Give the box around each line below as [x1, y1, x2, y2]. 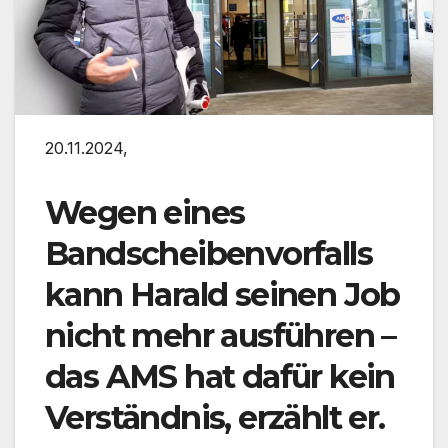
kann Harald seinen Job [45, 274, 400, 314]
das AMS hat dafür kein [45, 356, 395, 396]
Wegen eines [45, 192, 245, 232]
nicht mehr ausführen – [45, 315, 396, 355]
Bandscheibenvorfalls [45, 233, 372, 273]
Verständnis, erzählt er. [45, 397, 385, 437]
